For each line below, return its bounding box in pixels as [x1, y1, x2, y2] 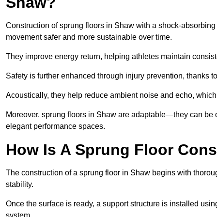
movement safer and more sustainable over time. [6, 33, 172, 42]
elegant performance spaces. [6, 122, 105, 131]
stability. [6, 180, 33, 189]
